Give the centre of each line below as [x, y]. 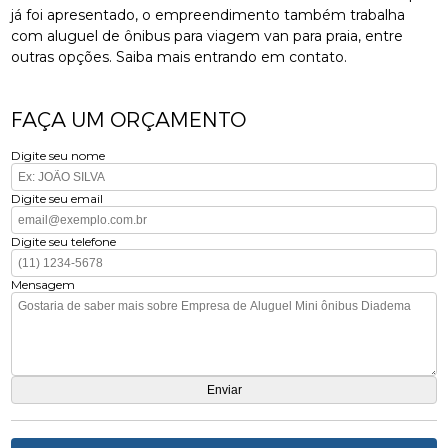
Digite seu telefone [64, 241]
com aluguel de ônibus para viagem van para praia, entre [207, 35]
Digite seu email [57, 198]
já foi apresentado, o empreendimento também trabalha [208, 14]
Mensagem [43, 284]
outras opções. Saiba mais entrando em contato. [179, 56]
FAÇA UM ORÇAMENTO [129, 119]
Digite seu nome [58, 155]
